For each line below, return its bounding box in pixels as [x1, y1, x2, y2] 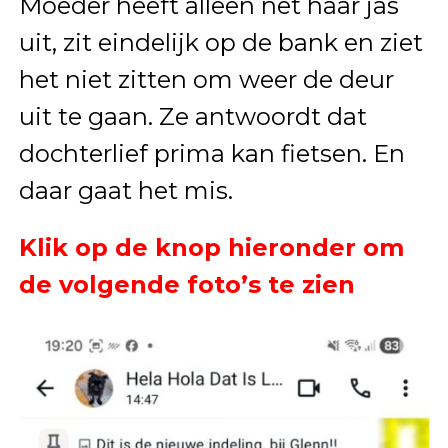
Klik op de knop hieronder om [18, 233, 404, 263]
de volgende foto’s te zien [18, 270, 355, 300]
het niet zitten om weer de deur [18, 65, 394, 95]
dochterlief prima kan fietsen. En [18, 139, 405, 169]
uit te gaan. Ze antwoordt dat [18, 102, 367, 132]
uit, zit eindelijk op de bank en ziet [18, 28, 423, 58]
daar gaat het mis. [18, 176, 233, 206]
